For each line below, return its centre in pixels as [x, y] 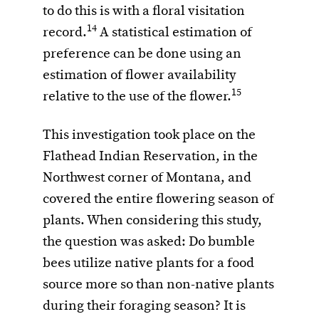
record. [65, 33]
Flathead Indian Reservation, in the [150, 157]
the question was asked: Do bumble [149, 242]
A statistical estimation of [174, 33]
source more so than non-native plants [158, 285]
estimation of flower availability [140, 76]
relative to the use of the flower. [137, 97]
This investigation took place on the [149, 136]
